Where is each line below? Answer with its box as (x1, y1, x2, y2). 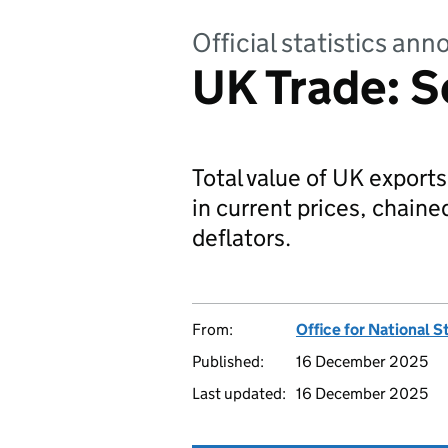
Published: (192, 352, 264, 371)
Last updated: (192, 384, 286, 403)
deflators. (192, 223, 291, 252)
